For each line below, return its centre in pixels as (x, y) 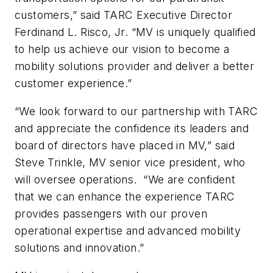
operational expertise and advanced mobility (128, 231)
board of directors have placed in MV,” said (125, 146)
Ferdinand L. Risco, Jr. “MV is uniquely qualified (135, 32)
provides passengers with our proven (111, 214)
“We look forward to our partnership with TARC (136, 112)
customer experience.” (73, 83)
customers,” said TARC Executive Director (123, 15)
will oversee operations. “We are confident (125, 180)
